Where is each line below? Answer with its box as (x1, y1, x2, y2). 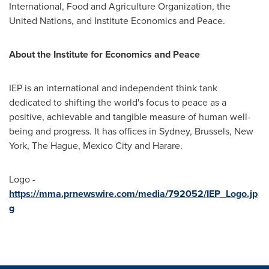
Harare (153, 139, 180, 153)
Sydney (159, 124, 190, 138)
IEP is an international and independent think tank (9, 81, 217, 95)
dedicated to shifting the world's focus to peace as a (9, 95, 226, 109)
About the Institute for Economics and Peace (9, 47, 200, 61)
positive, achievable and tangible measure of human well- (9, 110, 250, 124)
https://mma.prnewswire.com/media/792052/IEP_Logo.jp (9, 187, 258, 201)
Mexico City (83, 139, 132, 153)
